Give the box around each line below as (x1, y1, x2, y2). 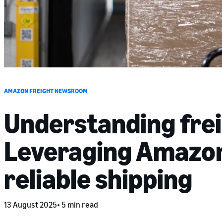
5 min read (60, 199, 98, 210)
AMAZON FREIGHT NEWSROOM (4, 86, 88, 95)
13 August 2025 (4, 199, 57, 210)
